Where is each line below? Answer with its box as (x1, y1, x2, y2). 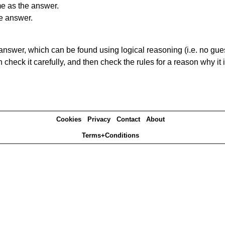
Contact (117, 116, 140, 124)
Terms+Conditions (82, 132, 139, 140)
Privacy (87, 116, 110, 124)
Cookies (56, 116, 81, 124)
